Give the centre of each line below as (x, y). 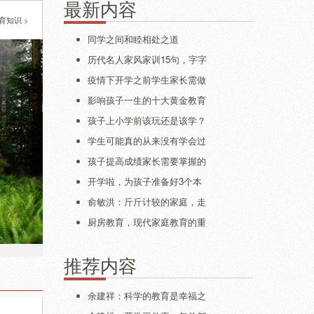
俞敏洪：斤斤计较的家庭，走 (147, 202)
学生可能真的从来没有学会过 (147, 141)
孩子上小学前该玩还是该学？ (147, 120)
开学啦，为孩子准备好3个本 (145, 181)
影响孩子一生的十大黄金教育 (147, 100)
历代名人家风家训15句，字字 (147, 59)
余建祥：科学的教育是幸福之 (147, 295)
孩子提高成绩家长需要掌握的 (147, 161)
